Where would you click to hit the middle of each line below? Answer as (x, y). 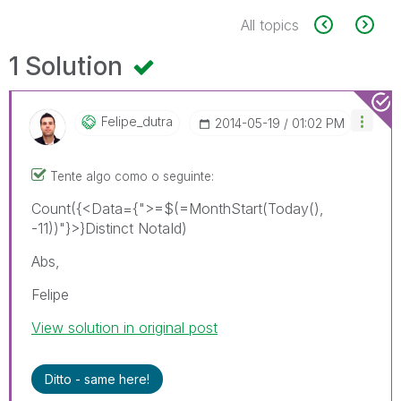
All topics (270, 25)
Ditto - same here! (97, 379)
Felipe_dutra (137, 121)
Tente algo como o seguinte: (132, 176)
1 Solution (69, 66)
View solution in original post (124, 327)
